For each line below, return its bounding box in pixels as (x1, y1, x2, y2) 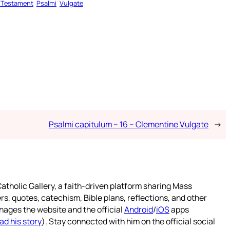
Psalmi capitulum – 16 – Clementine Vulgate (48, 118, 208, 130)
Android (124, 203, 153, 215)
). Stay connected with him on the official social (42, 215, 215, 227)
